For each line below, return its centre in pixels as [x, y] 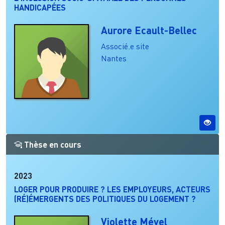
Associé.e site [125, 46]
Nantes [114, 58]
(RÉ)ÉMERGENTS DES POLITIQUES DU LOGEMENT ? [105, 198]
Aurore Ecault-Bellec [149, 30]
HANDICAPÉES [40, 7]
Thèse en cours [52, 144]
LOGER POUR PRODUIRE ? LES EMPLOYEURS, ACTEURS [112, 189]
